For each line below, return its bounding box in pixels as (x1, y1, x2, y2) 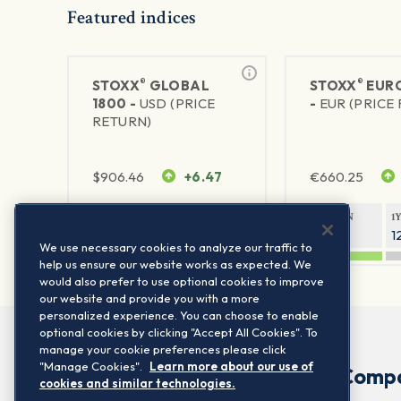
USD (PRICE (139, 95, 216, 113)
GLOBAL (146, 77, 209, 95)
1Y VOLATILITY (174, 210, 252, 225)
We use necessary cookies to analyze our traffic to (39, 240, 312, 254)
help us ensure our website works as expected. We (39, 257, 311, 271)
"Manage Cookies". (39, 359, 145, 373)
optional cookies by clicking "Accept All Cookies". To (39, 325, 318, 339)
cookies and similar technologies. (39, 376, 235, 390)
